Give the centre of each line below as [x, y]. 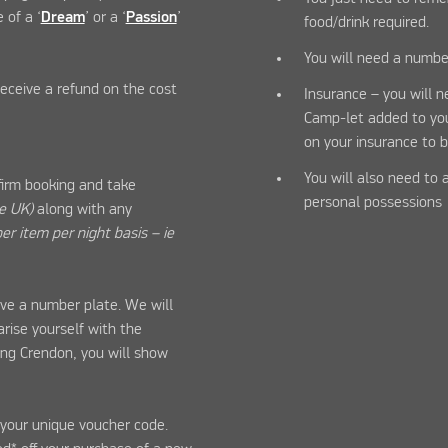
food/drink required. [367, 22]
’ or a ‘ [105, 17]
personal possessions [373, 202]
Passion [151, 17]
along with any [84, 209]
